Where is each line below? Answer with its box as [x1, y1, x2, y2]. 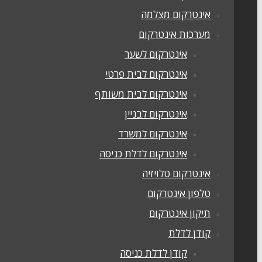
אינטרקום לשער [125, 47, 187, 61]
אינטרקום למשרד [118, 127, 187, 140]
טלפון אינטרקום [147, 187, 211, 200]
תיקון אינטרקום [149, 206, 211, 220]
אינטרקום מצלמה [141, 8, 211, 21]
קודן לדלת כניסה [120, 246, 187, 260]
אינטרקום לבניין [125, 107, 187, 120]
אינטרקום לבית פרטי [105, 67, 187, 81]
